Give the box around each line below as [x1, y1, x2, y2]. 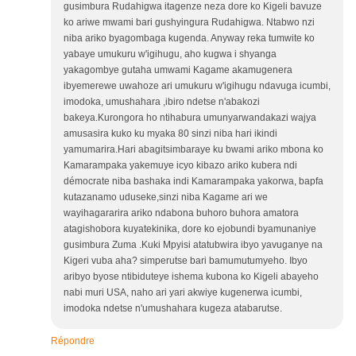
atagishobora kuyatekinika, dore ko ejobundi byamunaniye [64, 223, 316, 235]
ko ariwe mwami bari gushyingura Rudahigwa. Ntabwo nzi [64, 17, 315, 29]
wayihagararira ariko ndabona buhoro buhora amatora [64, 207, 299, 219]
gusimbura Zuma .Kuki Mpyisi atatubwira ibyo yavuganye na [64, 239, 323, 251]
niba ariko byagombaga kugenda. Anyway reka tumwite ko [64, 33, 315, 44]
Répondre [51, 335, 95, 347]
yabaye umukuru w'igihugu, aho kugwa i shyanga [64, 48, 277, 60]
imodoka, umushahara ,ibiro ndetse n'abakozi [64, 96, 260, 108]
